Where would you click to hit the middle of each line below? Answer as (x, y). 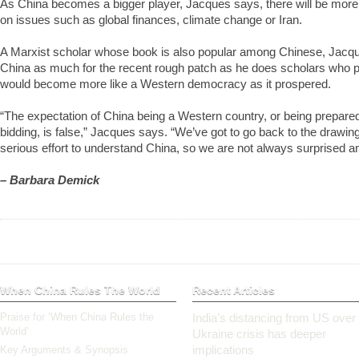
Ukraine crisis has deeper (259, 334)
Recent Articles (234, 290)
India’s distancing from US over (274, 318)
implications (223, 350)
